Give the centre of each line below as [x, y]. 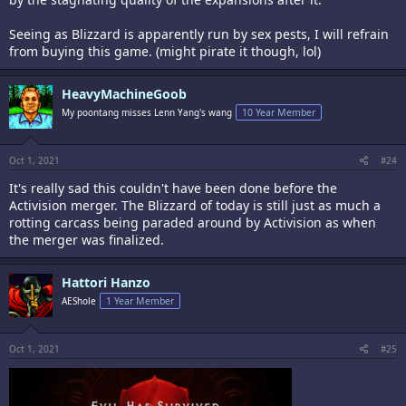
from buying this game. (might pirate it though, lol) [165, 51]
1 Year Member [140, 301]
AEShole [79, 301]
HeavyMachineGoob [124, 94]
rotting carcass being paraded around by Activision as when [193, 222]
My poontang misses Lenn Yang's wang [147, 112]
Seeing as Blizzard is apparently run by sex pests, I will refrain [199, 34]
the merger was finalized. [87, 240]
